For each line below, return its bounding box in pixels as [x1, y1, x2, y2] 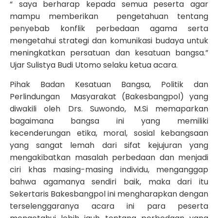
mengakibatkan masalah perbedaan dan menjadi [10, 151, 208, 163]
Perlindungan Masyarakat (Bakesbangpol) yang [10, 91, 208, 102]
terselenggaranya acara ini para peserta [10, 200, 208, 212]
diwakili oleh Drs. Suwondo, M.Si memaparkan [10, 103, 208, 114]
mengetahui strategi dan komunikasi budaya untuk [10, 35, 208, 47]
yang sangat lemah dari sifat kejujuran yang [10, 139, 208, 151]
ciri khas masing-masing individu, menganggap [10, 163, 208, 175]
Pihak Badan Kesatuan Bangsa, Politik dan [10, 78, 208, 90]
